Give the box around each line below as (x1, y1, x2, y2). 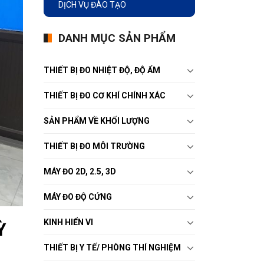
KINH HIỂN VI (43, 217, 93, 227)
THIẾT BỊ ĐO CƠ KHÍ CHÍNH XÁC (43, 90, 166, 100)
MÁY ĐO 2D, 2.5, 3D (43, 166, 116, 176)
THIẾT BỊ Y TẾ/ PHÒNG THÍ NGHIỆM (43, 242, 181, 252)
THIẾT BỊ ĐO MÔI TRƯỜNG (43, 141, 145, 151)
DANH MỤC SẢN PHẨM (58, 31, 176, 45)
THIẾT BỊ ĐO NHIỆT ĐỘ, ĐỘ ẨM (43, 65, 160, 75)
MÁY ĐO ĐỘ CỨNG (43, 192, 112, 202)
